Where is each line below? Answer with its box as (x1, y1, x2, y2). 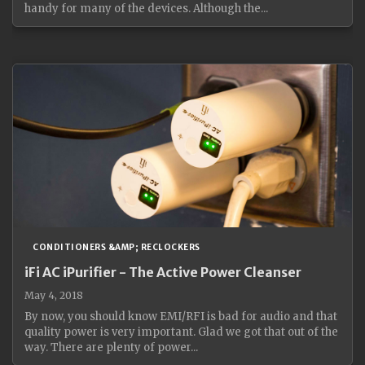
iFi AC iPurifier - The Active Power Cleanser (24, 264, 301, 280)
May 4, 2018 (24, 289, 83, 301)
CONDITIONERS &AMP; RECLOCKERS (33, 242, 200, 253)
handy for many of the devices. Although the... (24, 2, 268, 15)
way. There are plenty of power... (24, 341, 198, 354)
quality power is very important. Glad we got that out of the (24, 325, 338, 339)
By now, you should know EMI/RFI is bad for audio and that (24, 310, 337, 323)
